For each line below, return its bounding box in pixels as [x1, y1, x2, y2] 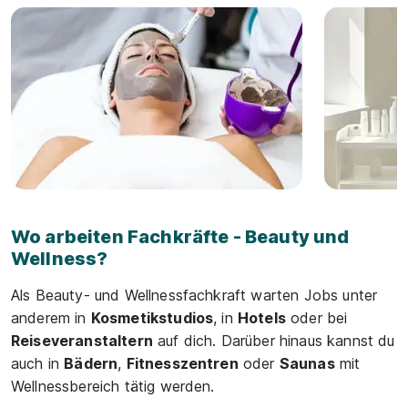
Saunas [279, 354, 335, 372]
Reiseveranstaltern [11, 331, 153, 350]
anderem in [11, 309, 91, 327]
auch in [11, 354, 65, 372]
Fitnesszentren [126, 354, 239, 372]
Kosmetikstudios [90, 309, 214, 327]
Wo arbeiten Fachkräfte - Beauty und [11, 226, 350, 248]
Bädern [64, 354, 118, 372]
